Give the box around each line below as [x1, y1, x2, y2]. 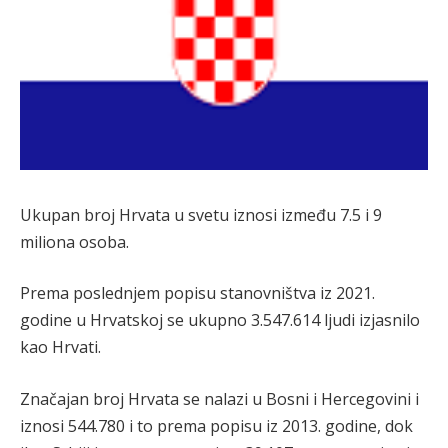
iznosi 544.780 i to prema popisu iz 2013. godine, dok [20, 414, 413, 437]
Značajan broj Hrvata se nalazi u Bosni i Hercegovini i [20, 387, 419, 410]
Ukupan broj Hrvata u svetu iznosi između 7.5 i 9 [20, 203, 382, 226]
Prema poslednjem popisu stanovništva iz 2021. [20, 282, 375, 305]
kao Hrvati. [20, 336, 101, 359]
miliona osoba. [20, 230, 129, 253]
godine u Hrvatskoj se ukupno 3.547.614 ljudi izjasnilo [20, 309, 420, 332]
